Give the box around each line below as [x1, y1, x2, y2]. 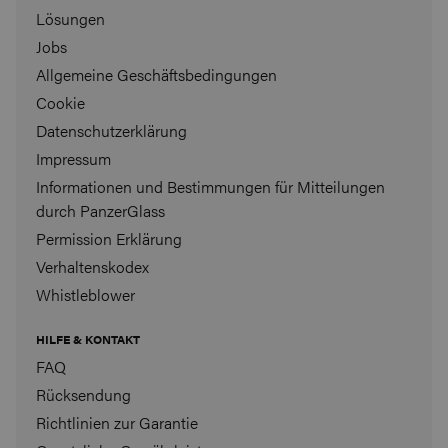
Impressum [36, 146, 111, 170]
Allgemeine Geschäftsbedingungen [36, 62, 277, 86]
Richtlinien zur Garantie [36, 410, 198, 434]
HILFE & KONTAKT [36, 329, 140, 348]
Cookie [36, 90, 85, 114]
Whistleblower [36, 282, 135, 306]
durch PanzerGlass [36, 198, 165, 222]
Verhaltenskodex [36, 254, 149, 278]
